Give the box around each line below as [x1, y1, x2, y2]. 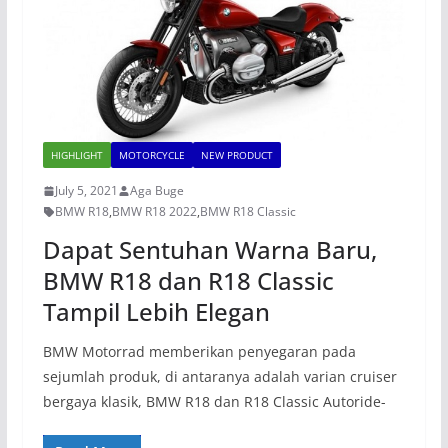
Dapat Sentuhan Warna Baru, [42, 233, 377, 267]
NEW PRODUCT [200, 148, 273, 163]
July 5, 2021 [54, 182, 118, 200]
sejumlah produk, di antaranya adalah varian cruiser [42, 367, 397, 387]
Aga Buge [129, 182, 184, 200]
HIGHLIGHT [50, 148, 103, 163]
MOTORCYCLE [118, 148, 185, 163]
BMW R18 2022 [111, 203, 197, 221]
